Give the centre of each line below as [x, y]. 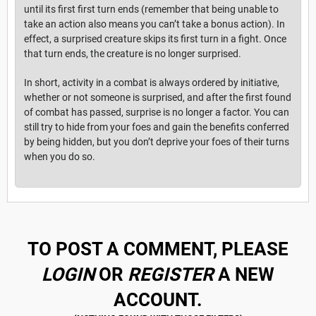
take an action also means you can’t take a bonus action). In [154, 24]
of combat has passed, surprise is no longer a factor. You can [157, 113]
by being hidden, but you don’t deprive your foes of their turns [157, 142]
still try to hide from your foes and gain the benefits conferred [157, 127]
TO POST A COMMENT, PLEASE [158, 249]
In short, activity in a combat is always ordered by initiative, [152, 83]
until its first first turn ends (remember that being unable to [151, 10]
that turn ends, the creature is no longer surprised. [133, 54]
